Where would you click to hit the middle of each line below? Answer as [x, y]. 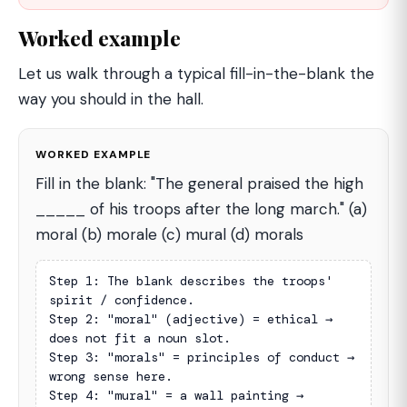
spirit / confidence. [122, 300]
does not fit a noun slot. [140, 338]
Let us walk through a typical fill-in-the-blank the [196, 74]
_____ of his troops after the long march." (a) [201, 209]
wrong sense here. [111, 376]
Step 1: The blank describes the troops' [191, 281]
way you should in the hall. [111, 99]
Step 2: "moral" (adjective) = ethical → [191, 319]
